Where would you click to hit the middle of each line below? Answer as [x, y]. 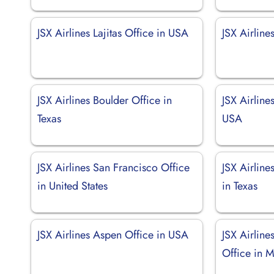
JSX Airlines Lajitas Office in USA [113, 33]
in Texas [240, 186]
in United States [72, 186]
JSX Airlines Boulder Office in [105, 100]
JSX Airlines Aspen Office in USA [113, 235]
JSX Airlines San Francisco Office [113, 167]
